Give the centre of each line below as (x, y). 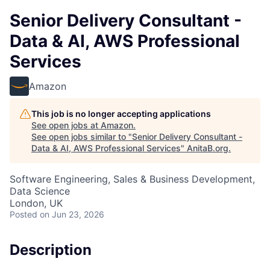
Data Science (40, 191)
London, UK (36, 203)
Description (51, 250)
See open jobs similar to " (82, 137)
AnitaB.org (208, 148)
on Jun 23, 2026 (72, 214)
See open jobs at (66, 125)
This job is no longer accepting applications (121, 114)
